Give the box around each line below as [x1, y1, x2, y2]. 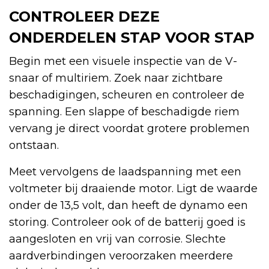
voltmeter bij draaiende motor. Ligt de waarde [9, 181, 258, 195]
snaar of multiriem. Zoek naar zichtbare [9, 71, 223, 85]
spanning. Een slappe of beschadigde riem [9, 104, 240, 118]
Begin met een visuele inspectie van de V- [9, 54, 237, 68]
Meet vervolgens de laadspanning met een [9, 165, 241, 178]
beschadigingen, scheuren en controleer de [9, 88, 244, 101]
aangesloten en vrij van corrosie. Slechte [9, 232, 226, 246]
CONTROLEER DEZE [9, 7, 160, 25]
